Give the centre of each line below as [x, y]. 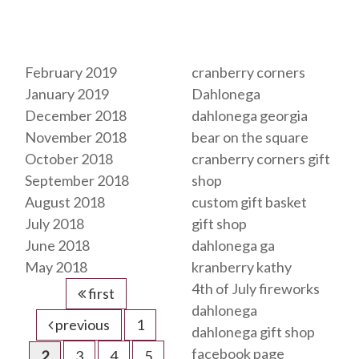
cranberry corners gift [261, 159]
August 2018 [65, 202]
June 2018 [57, 246]
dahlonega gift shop [253, 332]
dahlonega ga [233, 246]
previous [81, 325]
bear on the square [250, 137]
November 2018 [76, 137]
